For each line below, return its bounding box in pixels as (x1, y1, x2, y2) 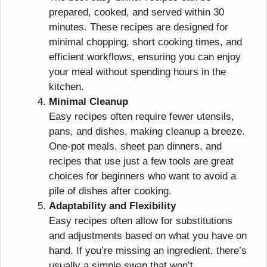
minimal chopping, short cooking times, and (49, 36, 242, 48)
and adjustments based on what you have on (49, 229, 247, 241)
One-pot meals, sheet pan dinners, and (49, 140, 222, 152)
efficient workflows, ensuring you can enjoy (49, 51, 241, 63)
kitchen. (49, 80, 84, 92)
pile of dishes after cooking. (49, 185, 172, 197)
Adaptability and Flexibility (49, 200, 176, 212)
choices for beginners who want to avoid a (49, 170, 236, 182)
